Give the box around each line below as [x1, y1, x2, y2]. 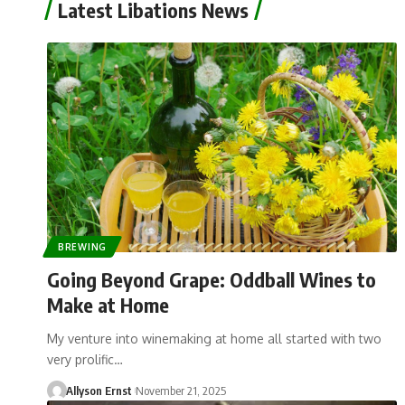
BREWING [58, 240, 107, 252]
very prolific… [47, 351, 123, 367]
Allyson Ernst [65, 382, 132, 398]
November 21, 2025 [135, 382, 226, 398]
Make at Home [47, 291, 169, 317]
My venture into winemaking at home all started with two [47, 330, 381, 346]
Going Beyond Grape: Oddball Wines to [47, 266, 376, 292]
